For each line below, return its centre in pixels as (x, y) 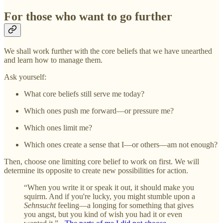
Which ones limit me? (58, 127)
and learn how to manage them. (53, 60)
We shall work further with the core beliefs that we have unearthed (108, 51)
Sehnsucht (40, 205)
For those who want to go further (88, 16)
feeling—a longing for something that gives (125, 205)
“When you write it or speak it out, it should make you (109, 187)
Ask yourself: (25, 77)
